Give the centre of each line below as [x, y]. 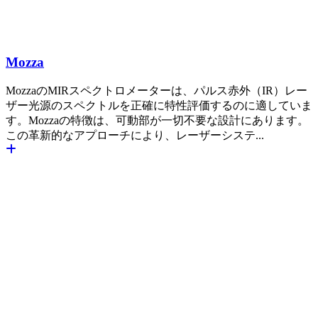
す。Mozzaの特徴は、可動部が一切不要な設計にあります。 [157, 120]
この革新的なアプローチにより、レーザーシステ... [135, 135]
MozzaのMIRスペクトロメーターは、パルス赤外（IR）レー [157, 90]
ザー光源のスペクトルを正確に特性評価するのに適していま [159, 105]
